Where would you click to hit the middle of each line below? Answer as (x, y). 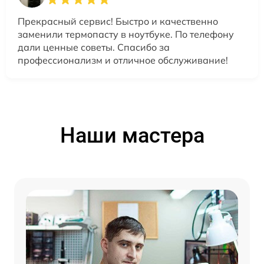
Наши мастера (132, 135)
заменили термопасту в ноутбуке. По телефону (126, 34)
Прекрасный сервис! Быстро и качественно (118, 21)
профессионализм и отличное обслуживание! (123, 60)
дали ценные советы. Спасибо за (94, 47)
